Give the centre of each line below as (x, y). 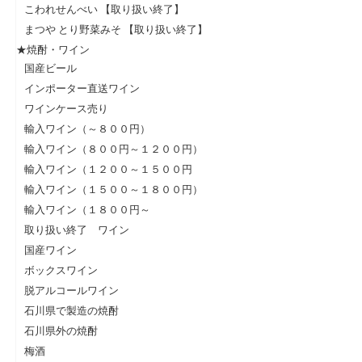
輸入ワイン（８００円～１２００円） (114, 148)
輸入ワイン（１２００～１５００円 (108, 168)
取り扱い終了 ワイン (77, 229)
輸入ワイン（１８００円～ (87, 209)
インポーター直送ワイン (82, 88)
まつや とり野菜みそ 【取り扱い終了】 (116, 29)
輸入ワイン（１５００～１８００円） (114, 189)
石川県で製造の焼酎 (72, 310)
